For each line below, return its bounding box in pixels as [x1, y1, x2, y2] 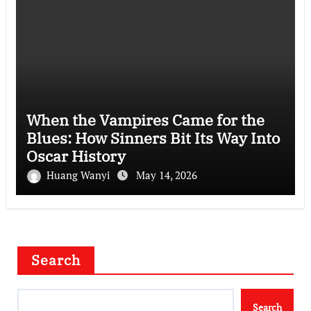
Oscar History [26, 145, 126, 166]
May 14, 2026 [135, 167, 197, 182]
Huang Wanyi [46, 167, 113, 182]
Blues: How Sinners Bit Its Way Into [26, 127, 280, 148]
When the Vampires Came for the [26, 109, 264, 130]
